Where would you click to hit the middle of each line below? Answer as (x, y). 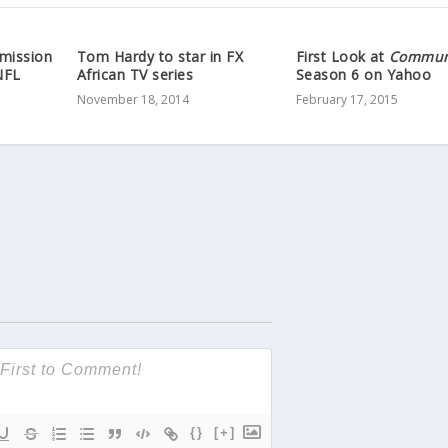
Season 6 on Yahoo (363, 75)
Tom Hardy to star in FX (160, 57)
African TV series (135, 75)
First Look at (342, 57)
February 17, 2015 (346, 100)
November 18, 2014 (132, 100)
